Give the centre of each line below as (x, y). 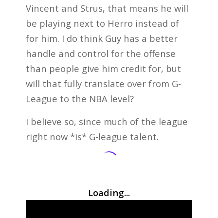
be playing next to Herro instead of (102, 23)
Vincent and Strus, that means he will (107, 8)
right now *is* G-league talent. (92, 136)
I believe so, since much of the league (107, 121)
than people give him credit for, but (103, 68)
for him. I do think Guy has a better (101, 38)
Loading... (109, 193)
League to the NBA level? (80, 98)
